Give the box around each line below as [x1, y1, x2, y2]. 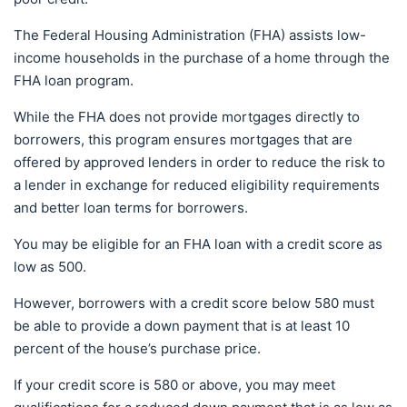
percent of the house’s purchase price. [14, 340, 261, 357]
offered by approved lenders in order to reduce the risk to [14, 154, 385, 171]
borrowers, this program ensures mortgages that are [14, 131, 352, 148]
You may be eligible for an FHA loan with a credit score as [14, 235, 382, 253]
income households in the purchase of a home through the [14, 49, 390, 66]
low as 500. [14, 258, 86, 275]
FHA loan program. [14, 72, 134, 89]
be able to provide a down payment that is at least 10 [14, 317, 350, 334]
